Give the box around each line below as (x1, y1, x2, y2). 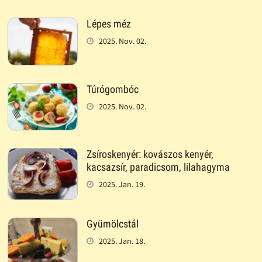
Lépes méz (86, 18, 131, 30)
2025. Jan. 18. (98, 235, 145, 246)
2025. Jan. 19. (98, 178, 145, 189)
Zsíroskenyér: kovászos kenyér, (86, 147, 213, 160)
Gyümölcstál (86, 217, 139, 230)
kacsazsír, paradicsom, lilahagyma (86, 160, 230, 173)
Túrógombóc (86, 82, 139, 95)
